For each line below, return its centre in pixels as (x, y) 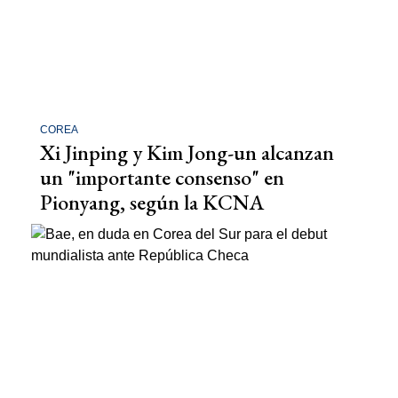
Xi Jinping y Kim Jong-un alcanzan (187, 152)
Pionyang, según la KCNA (152, 202)
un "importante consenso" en (162, 177)
